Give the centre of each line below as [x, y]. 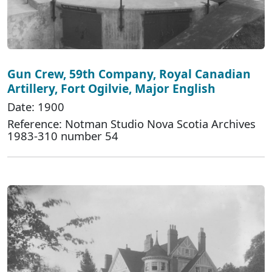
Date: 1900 [36, 107]
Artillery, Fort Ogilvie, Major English [111, 89]
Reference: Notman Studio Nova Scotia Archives [131, 124]
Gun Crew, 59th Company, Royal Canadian [129, 74]
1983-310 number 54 [63, 136]
